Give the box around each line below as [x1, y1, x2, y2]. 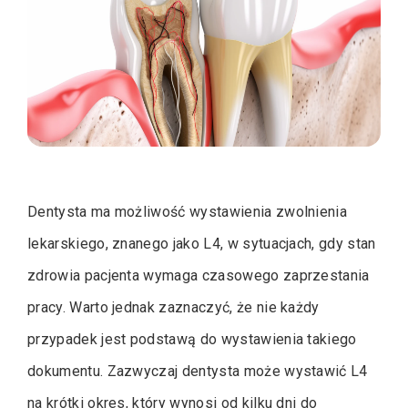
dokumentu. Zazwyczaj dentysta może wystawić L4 [27, 362, 368, 380]
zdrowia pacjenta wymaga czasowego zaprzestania [27, 267, 370, 284]
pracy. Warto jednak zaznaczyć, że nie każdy [27, 299, 320, 316]
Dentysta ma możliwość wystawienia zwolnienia [27, 203, 348, 220]
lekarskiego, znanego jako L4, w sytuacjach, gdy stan [27, 235, 376, 252]
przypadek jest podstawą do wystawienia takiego [27, 331, 357, 348]
